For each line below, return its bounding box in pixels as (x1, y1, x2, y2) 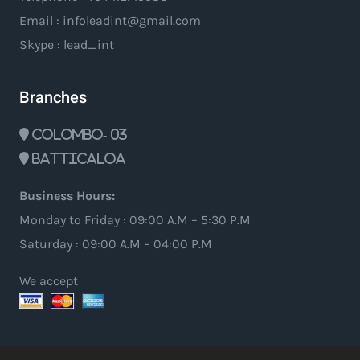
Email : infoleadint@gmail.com (19, 12, 201, 28)
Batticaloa (32, 151, 125, 165)
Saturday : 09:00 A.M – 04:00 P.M (19, 235, 212, 252)
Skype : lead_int (19, 36, 114, 52)
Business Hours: (19, 187, 115, 203)
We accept (19, 272, 78, 288)
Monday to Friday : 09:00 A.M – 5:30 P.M (19, 211, 251, 227)
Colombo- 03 (29, 127, 127, 141)
